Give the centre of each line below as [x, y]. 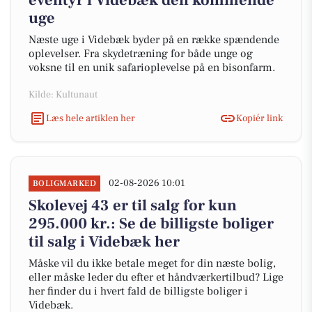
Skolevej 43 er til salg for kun [133, 205]
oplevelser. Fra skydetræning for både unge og [141, 54]
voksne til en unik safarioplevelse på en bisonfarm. [152, 68]
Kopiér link [259, 118]
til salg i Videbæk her [104, 242]
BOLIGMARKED [65, 184]
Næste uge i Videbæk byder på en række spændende [154, 40]
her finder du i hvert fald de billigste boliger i [138, 291]
